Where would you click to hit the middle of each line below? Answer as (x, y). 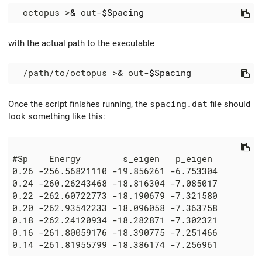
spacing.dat (179, 104)
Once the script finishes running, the (79, 104)
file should (229, 104)
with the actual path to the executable (81, 43)
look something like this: (57, 117)
